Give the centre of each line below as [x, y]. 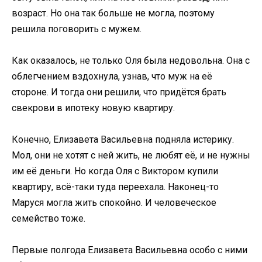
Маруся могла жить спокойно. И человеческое [114, 203]
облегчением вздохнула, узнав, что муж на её [112, 76]
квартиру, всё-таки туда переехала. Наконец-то [115, 187]
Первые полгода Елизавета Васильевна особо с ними [130, 250]
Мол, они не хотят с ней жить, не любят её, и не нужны [131, 155]
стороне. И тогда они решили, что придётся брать [119, 92]
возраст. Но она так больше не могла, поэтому [113, 13]
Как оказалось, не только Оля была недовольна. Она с [131, 60]
